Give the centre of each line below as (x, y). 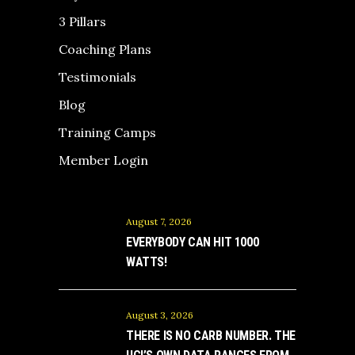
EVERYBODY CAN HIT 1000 (193, 242)
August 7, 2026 (159, 222)
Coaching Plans (105, 50)
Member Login (103, 160)
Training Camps (107, 133)
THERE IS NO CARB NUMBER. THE (211, 336)
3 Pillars (82, 22)
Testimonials (97, 77)
